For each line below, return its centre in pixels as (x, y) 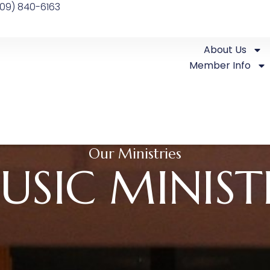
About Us (225, 50)
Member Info (220, 65)
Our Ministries (135, 154)
